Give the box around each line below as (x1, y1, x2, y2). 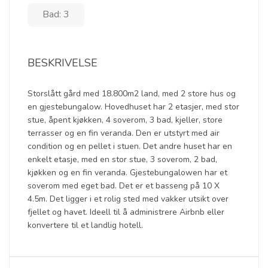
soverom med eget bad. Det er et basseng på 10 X (28, 180, 220, 191)
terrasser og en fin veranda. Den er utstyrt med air (28, 127, 220, 139)
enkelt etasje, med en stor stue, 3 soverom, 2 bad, (28, 154, 217, 165)
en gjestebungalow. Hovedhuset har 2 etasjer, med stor (28, 101, 239, 112)
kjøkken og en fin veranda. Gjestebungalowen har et (28, 167, 227, 178)
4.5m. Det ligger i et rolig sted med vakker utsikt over (28, 193, 229, 205)
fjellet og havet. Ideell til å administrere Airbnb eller (28, 206, 224, 218)
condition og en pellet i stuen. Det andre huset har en (28, 141, 232, 152)
